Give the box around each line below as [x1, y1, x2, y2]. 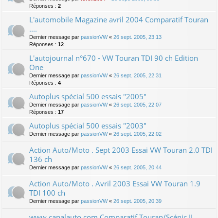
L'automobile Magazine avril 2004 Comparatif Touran [29, 14, 208, 24]
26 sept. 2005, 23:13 [113, 34, 162, 40]
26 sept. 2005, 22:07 [113, 101, 162, 108]
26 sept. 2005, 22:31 [113, 72, 162, 78]
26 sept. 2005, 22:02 [113, 130, 162, 137]
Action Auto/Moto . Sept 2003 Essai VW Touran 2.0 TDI [29, 145, 213, 155]
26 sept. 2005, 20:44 [113, 164, 162, 170]
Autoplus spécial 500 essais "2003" [29, 120, 146, 130]
